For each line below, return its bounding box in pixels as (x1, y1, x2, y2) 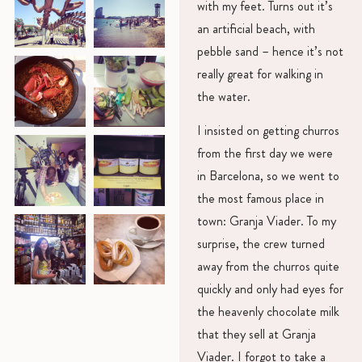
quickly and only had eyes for (196, 280, 343, 299)
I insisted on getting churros (196, 121, 339, 141)
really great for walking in (196, 64, 323, 83)
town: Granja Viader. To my (196, 212, 336, 231)
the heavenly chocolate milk (196, 302, 339, 322)
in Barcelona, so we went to (196, 166, 339, 186)
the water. (196, 86, 250, 106)
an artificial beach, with (196, 19, 315, 38)
